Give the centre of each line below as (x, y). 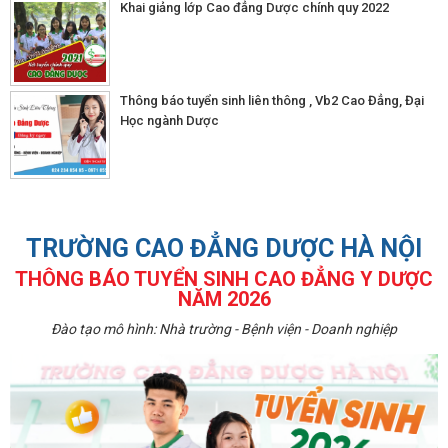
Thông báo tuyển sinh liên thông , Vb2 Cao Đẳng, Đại (272, 100)
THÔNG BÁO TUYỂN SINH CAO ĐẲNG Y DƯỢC (224, 278)
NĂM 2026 (224, 298)
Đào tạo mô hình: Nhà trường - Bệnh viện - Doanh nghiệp (224, 328)
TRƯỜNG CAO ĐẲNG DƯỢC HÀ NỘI (224, 248)
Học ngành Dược (169, 120)
